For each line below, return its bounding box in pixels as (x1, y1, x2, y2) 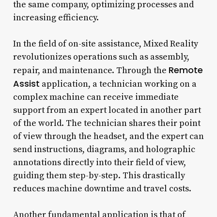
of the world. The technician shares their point (13, 117, 201, 129)
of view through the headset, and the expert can (13, 130, 204, 142)
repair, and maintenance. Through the (13, 64, 169, 76)
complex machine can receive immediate (13, 91, 179, 103)
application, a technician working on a (39, 78, 197, 90)
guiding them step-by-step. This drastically (13, 170, 185, 181)
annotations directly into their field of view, (13, 156, 186, 168)
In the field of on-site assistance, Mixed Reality (13, 38, 198, 49)
